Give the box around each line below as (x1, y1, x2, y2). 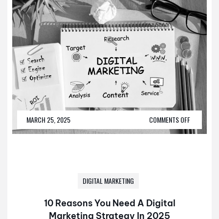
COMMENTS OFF (149, 114, 190, 125)
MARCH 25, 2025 (26, 114, 70, 125)
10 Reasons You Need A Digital (44, 197, 175, 209)
